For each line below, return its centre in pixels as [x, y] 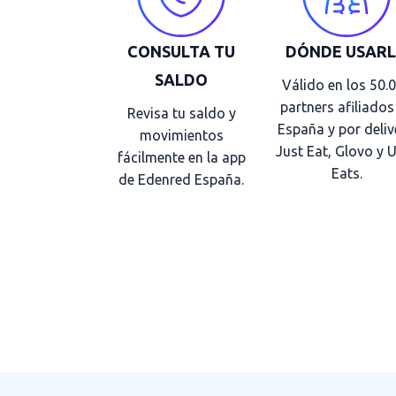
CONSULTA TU [182, 51]
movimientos [181, 135]
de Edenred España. [182, 179]
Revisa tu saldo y [181, 113]
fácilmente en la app [181, 157]
